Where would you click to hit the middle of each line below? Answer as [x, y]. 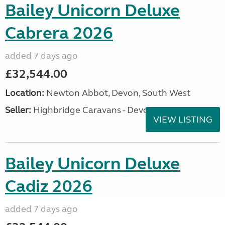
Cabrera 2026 [59, 33]
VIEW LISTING [183, 120]
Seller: [18, 110]
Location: [25, 93]
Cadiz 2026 [49, 186]
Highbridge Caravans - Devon [93, 110]
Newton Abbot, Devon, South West [117, 93]
